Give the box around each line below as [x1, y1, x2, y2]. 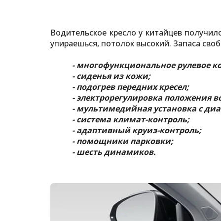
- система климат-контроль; [70, 114, 189, 125]
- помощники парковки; [70, 136, 173, 147]
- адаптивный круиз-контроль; [70, 125, 201, 136]
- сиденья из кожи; [70, 71, 150, 81]
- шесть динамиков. [70, 147, 156, 157]
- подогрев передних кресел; [70, 81, 189, 92]
